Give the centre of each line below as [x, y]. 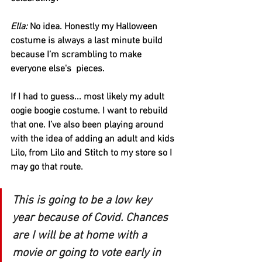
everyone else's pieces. [59, 69]
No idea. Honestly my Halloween [94, 27]
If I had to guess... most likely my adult [89, 97]
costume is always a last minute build [88, 41]
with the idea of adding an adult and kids [94, 139]
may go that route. [48, 168]
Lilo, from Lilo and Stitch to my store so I [92, 154]
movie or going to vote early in [88, 254]
